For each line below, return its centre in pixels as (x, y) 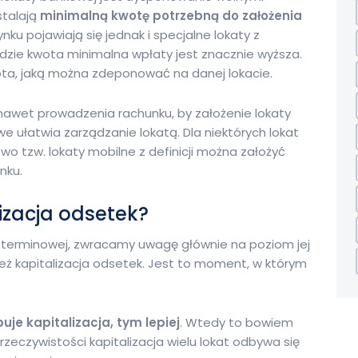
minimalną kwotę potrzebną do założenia (171, 15)
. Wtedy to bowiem (237, 322)
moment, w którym (251, 263)
